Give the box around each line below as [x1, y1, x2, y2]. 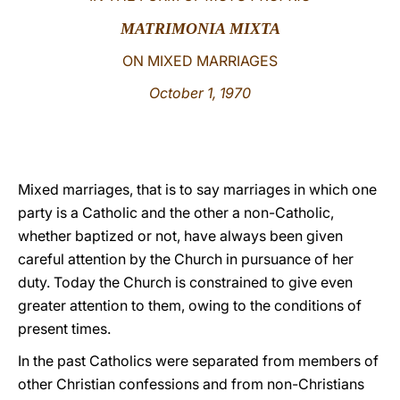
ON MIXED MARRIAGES [122, 52, 278, 70]
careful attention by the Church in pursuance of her [18, 250, 354, 268]
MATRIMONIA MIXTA [120, 20, 280, 37]
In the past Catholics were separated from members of [18, 352, 379, 370]
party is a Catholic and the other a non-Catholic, [18, 204, 334, 221]
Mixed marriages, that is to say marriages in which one [18, 180, 377, 198]
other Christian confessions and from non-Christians [18, 375, 364, 393]
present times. [18, 320, 111, 337]
